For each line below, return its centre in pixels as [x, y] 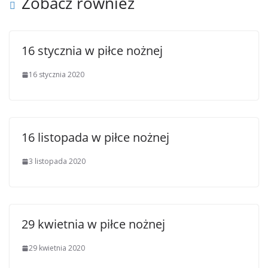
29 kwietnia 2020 [57, 248]
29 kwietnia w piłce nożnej [93, 224]
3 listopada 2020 [57, 161]
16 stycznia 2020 [57, 74]
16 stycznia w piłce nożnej [92, 51]
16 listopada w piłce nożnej [95, 137]
